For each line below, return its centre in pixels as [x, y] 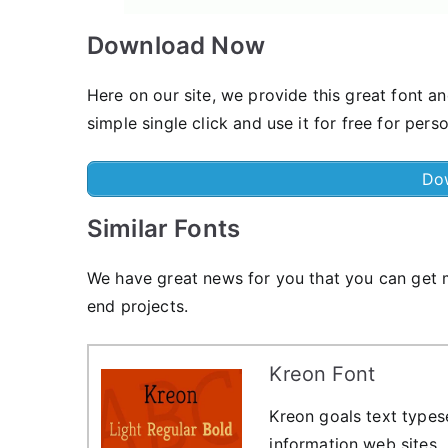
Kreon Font [322, 374]
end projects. [138, 306]
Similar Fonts [164, 228]
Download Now [176, 45]
